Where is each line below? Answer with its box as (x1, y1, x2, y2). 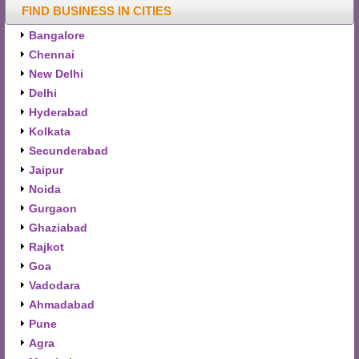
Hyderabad (29, 106, 88, 119)
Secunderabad (29, 144, 108, 157)
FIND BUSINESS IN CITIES (22, 4, 171, 18)
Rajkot (29, 240, 64, 253)
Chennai (29, 48, 75, 61)
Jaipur (29, 163, 63, 176)
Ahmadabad (29, 298, 95, 311)
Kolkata (29, 125, 71, 138)
